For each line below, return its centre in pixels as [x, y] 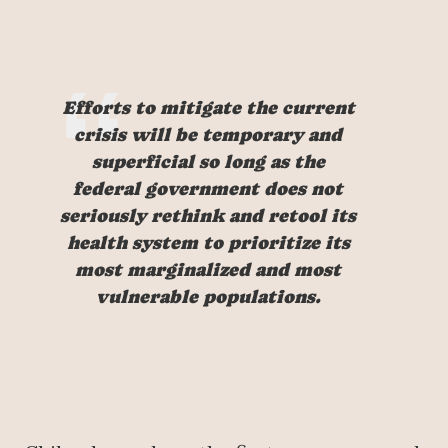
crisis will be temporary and [208, 135]
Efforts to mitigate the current [208, 108]
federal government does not [208, 189]
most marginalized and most [208, 270]
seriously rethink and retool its [208, 216]
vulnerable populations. [208, 297]
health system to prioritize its [208, 243]
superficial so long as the [208, 162]
